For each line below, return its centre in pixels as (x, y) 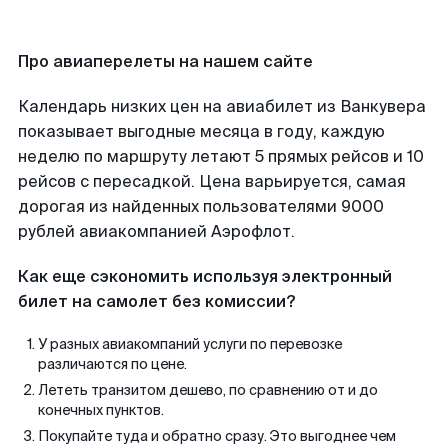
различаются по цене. (112, 364)
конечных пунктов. (101, 410)
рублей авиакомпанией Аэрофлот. (156, 231)
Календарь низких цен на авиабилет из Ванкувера (222, 106)
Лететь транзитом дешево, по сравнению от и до (208, 390)
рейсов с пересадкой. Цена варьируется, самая (212, 181)
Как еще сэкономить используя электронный (205, 276)
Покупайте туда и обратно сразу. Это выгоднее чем (217, 436)
